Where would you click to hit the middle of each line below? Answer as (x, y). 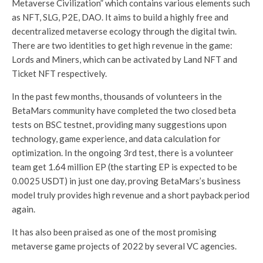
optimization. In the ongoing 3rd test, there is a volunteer (123, 152)
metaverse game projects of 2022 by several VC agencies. (124, 246)
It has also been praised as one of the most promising (114, 232)
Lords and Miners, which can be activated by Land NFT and (124, 59)
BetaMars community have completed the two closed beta (124, 110)
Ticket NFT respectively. (59, 73)
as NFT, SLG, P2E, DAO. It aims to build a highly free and (120, 17)
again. (23, 209)
